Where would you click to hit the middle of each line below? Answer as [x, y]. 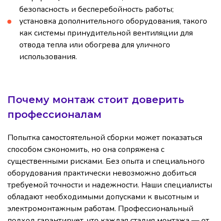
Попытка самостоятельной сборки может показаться [105, 138]
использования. [48, 57]
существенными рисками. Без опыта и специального [106, 162]
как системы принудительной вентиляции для [106, 33]
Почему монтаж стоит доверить [96, 100]
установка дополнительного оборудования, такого [113, 21]
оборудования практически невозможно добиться [102, 173]
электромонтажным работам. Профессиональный [100, 209]
